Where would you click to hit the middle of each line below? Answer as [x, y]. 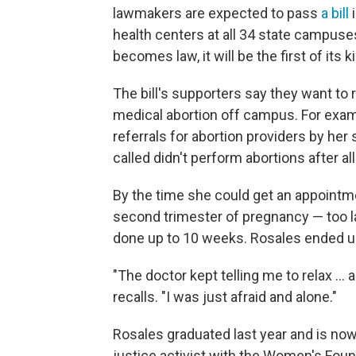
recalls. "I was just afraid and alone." [225, 296]
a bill [333, 13]
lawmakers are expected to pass [215, 13]
